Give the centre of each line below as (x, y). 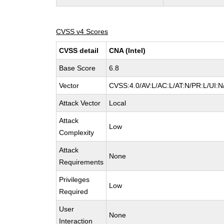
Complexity (77, 132)
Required (74, 191)
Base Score (77, 68)
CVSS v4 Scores (82, 31)
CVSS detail (79, 50)
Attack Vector (80, 103)
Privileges (74, 179)
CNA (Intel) (127, 50)
